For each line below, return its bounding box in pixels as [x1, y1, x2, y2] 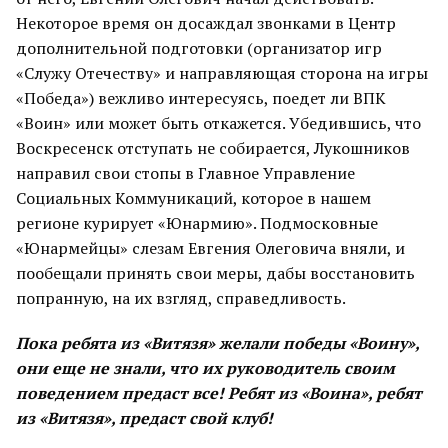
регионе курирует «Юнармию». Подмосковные [16, 212, 378, 234]
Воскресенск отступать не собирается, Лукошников [16, 137, 410, 159]
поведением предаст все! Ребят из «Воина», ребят [16, 382, 422, 404]
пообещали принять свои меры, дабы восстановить [16, 262, 415, 284]
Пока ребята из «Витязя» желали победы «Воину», [16, 332, 419, 354]
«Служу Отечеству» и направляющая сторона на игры [16, 62, 428, 84]
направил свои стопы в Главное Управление [16, 162, 355, 184]
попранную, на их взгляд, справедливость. [16, 287, 346, 309]
